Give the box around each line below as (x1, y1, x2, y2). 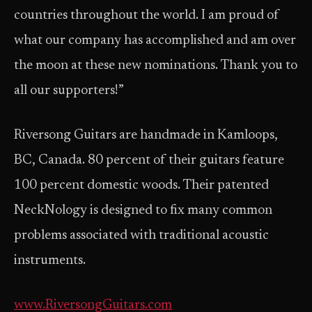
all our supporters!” (14, 84, 124, 97)
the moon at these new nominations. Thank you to (14, 59, 297, 72)
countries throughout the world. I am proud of (14, 9, 279, 22)
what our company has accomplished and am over (14, 34, 296, 47)
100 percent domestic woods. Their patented (14, 179, 269, 192)
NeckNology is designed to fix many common (14, 204, 272, 217)
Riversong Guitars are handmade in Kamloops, (14, 129, 278, 142)
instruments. (14, 254, 86, 267)
